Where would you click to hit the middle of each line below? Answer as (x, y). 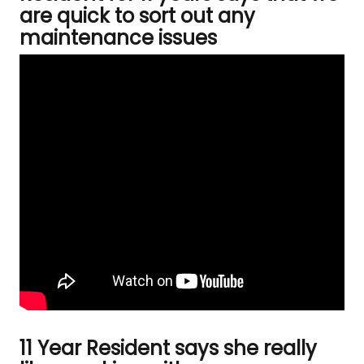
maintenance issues (118, 38)
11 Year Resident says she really (168, 348)
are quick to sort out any (137, 16)
